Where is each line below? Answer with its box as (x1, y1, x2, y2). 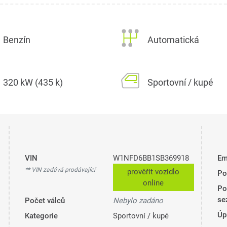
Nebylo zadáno (112, 196, 163, 206)
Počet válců (24, 196, 65, 206)
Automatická (147, 34, 199, 46)
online (143, 178, 164, 188)
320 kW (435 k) (3, 77, 63, 88)
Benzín (3, 34, 30, 46)
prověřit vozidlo (127, 167, 180, 177)
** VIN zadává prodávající (24, 166, 95, 174)
